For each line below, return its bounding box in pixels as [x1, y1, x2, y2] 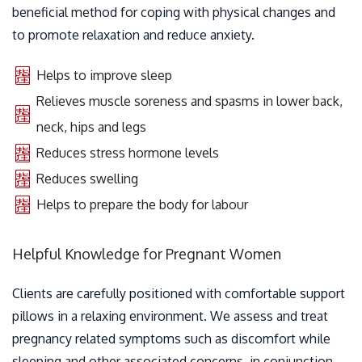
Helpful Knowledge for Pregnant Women [12, 245, 281, 263]
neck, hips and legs [36, 119, 146, 136]
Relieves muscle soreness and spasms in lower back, [36, 93, 343, 110]
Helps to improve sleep [36, 67, 172, 84]
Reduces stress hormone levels [36, 145, 219, 162]
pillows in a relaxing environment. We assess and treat [12, 308, 328, 325]
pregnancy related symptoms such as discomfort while [12, 330, 330, 347]
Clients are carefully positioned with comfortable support [12, 285, 345, 302]
